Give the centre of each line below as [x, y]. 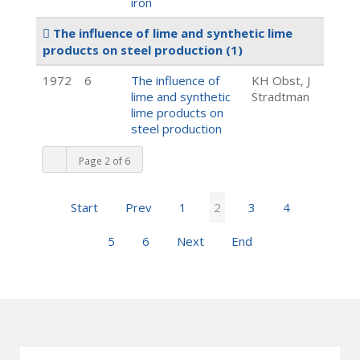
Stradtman [280, 96]
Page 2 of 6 [104, 160]
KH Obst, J [281, 80]
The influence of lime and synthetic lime [171, 33]
